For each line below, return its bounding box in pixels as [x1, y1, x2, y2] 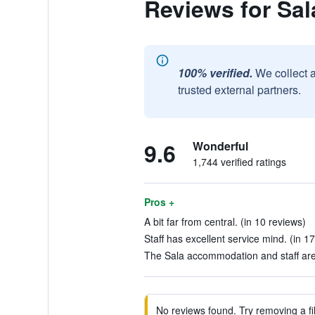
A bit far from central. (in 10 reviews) [143, 214, 306, 229]
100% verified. [177, 65, 252, 81]
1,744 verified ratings [192, 155, 286, 169]
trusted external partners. [177, 82, 301, 98]
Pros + [143, 195, 174, 209]
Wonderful [192, 138, 248, 154]
